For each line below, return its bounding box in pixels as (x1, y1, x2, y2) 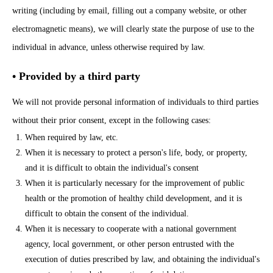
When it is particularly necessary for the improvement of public (25, 179, 244, 188)
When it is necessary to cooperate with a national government (25, 224, 236, 233)
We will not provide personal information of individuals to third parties (12, 97, 258, 107)
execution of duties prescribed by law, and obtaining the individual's (25, 255, 260, 264)
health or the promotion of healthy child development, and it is (25, 194, 242, 203)
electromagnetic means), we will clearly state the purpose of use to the (12, 24, 254, 34)
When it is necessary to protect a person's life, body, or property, (25, 148, 247, 157)
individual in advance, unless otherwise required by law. (12, 43, 205, 52)
